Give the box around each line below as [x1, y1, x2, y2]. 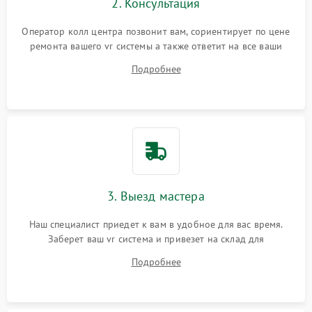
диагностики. [127, 247, 185, 260]
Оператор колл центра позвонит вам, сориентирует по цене [22, 25, 290, 38]
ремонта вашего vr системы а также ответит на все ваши [30, 40, 282, 53]
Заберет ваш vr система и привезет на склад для [47, 233, 265, 246]
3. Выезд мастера [107, 188, 205, 205]
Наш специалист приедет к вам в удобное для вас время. [29, 218, 283, 231]
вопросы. [136, 54, 176, 68]
